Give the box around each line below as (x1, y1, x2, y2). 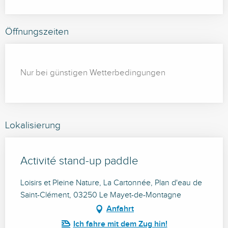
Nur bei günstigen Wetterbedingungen (20, 68, 165, 78)
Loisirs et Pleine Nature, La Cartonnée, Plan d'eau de (20, 178, 202, 188)
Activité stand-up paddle (20, 155, 138, 168)
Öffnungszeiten (5, 26, 69, 38)
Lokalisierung (5, 120, 61, 131)
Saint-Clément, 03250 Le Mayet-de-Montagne (20, 190, 181, 201)
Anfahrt (106, 204, 134, 214)
